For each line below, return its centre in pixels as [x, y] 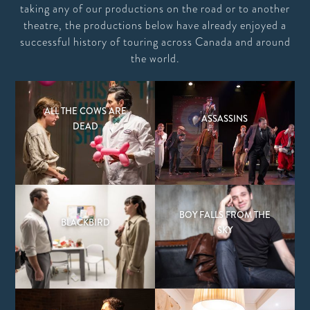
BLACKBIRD [85, 223]
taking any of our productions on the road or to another [155, 9]
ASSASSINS [225, 119]
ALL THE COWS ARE [85, 111]
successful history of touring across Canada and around [155, 42]
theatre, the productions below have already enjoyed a [155, 26]
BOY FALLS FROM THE [225, 215]
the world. [155, 59]
